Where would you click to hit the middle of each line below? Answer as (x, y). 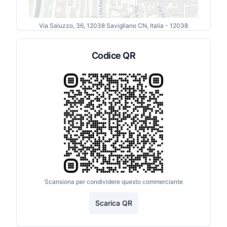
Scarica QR (113, 203)
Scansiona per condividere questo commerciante (113, 182)
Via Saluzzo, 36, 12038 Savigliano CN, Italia (101, 26)
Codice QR (113, 55)
